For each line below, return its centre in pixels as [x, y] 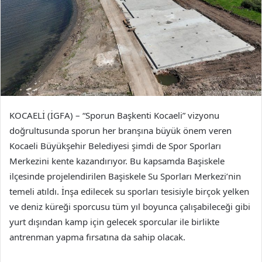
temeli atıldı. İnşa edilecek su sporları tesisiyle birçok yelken [129, 192]
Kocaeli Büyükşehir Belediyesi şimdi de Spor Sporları [115, 146]
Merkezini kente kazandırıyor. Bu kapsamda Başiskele [117, 161]
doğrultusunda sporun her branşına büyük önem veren [120, 131]
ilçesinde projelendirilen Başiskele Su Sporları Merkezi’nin [125, 176]
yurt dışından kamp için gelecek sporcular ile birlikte [114, 222]
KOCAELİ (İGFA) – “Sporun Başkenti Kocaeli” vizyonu [114, 116]
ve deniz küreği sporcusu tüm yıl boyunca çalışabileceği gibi [130, 207]
